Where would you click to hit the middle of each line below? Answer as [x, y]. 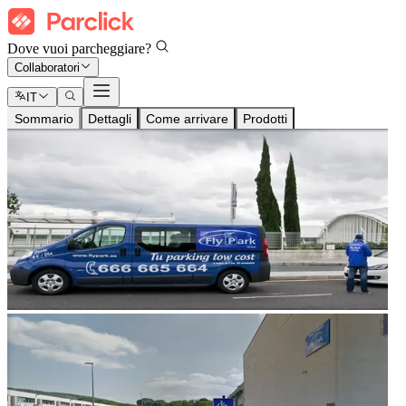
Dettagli [110, 119]
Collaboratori [47, 68]
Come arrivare [187, 119]
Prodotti [265, 119]
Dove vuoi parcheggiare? [81, 48]
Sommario [44, 119]
